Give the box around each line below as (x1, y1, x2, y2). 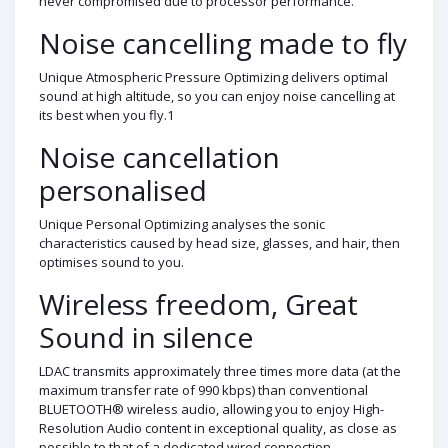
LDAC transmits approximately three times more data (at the (39, 361, 401, 380)
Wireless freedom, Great (39, 284, 358, 323)
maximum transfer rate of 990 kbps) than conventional (39, 380, 368, 399)
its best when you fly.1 (39, 105, 174, 124)
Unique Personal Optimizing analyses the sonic (39, 214, 325, 233)
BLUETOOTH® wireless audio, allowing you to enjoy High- (39, 399, 384, 418)
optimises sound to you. (39, 252, 187, 271)
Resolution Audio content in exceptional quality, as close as (39, 418, 397, 437)
